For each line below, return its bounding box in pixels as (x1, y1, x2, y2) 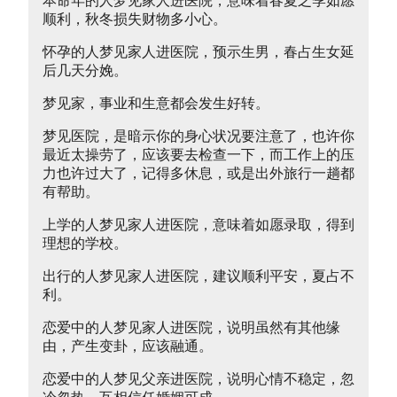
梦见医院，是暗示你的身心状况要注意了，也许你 (43, 128, 354, 144)
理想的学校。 (43, 236, 128, 252)
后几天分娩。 (43, 63, 128, 79)
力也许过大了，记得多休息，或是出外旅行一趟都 (43, 166, 354, 182)
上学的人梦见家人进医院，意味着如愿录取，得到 (43, 217, 354, 233)
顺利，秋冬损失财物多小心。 (43, 12, 227, 27)
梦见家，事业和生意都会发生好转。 (43, 96, 269, 112)
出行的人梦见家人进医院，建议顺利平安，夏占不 (43, 269, 354, 284)
